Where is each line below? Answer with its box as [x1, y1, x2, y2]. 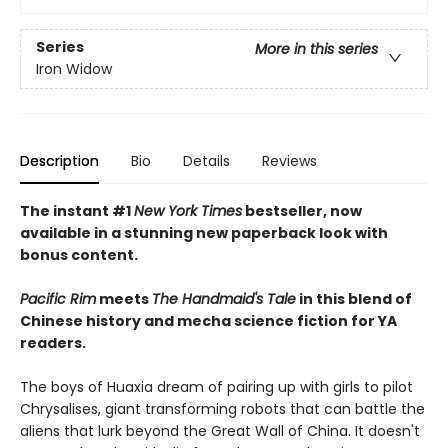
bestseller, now [242, 200, 362, 221]
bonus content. [20, 244, 138, 265]
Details [183, 150, 230, 171]
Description [20, 150, 99, 171]
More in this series [255, 39, 378, 60]
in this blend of [296, 288, 412, 309]
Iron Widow [36, 59, 112, 80]
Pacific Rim [20, 288, 96, 309]
